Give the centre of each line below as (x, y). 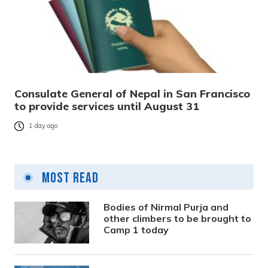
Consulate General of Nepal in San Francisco (132, 93)
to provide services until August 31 (107, 106)
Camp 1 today (136, 229)
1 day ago (43, 126)
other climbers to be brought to (178, 218)
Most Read (69, 178)
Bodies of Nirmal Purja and (166, 207)
